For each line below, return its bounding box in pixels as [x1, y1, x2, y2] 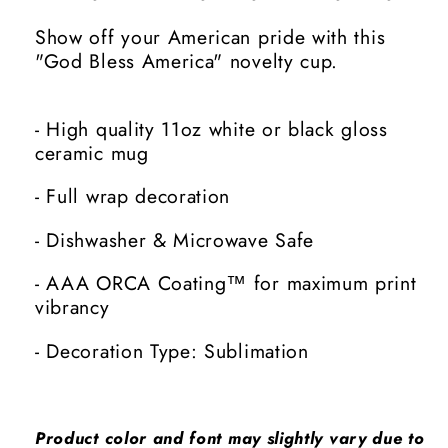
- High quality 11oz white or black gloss [35, 114, 388, 143]
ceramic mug [35, 138, 149, 167]
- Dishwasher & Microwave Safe [35, 225, 315, 254]
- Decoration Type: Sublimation [35, 336, 309, 365]
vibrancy [35, 293, 110, 322]
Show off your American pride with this [35, 23, 386, 51]
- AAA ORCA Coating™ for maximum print [35, 269, 417, 298]
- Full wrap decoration [35, 182, 231, 211]
